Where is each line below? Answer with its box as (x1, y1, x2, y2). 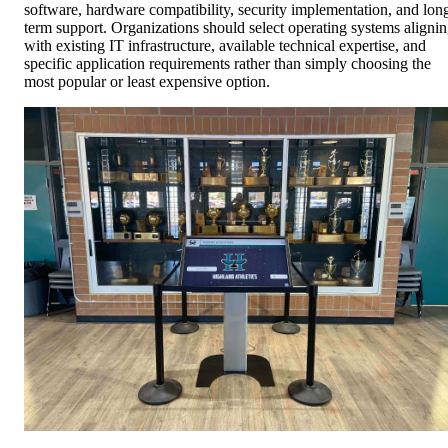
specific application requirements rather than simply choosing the (24, 55, 431, 73)
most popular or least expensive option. (24, 73, 270, 91)
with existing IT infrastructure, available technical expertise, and (24, 37, 426, 55)
